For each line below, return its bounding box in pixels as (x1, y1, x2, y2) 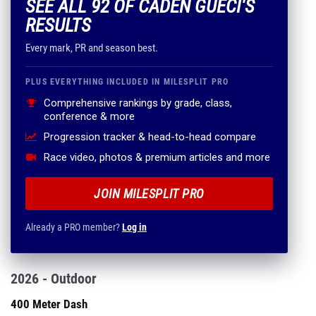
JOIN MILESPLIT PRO (94, 186, 205, 201)
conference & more (44, 110, 135, 123)
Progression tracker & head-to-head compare (44, 130, 256, 143)
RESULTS (25, 14, 91, 37)
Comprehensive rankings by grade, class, (44, 97, 232, 109)
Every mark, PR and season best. (25, 42, 158, 54)
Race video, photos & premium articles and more (44, 151, 270, 164)
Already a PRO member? (25, 221, 122, 233)
